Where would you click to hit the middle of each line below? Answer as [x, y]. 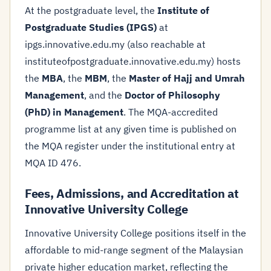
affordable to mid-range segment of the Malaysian [134, 250]
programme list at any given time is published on [131, 129]
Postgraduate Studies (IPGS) [91, 27]
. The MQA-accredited [171, 112]
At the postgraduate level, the [91, 10]
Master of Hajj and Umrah [187, 78]
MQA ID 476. [53, 163]
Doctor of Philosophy [172, 95]
